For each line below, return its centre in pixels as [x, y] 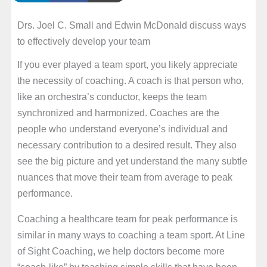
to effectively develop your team [83, 41]
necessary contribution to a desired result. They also [127, 145]
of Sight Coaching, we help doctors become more [121, 251]
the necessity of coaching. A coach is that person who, [130, 80]
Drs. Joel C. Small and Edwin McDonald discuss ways [131, 25]
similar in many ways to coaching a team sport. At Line [131, 235]
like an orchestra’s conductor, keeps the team [112, 96]
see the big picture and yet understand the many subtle [132, 161]
